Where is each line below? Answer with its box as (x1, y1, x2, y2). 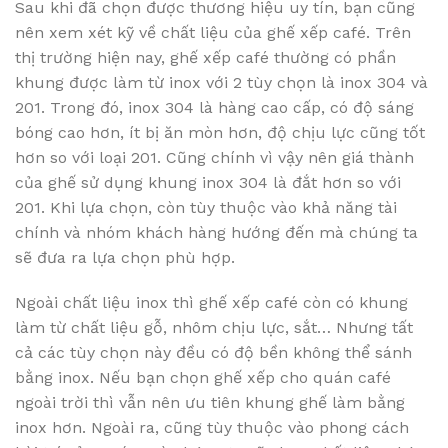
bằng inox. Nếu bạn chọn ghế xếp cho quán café (15, 368, 391, 388)
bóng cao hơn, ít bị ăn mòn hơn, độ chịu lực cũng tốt (15, 123, 425, 143)
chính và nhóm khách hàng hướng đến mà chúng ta (15, 223, 418, 243)
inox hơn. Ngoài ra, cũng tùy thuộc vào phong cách (15, 418, 409, 438)
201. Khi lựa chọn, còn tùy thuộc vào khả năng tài (15, 198, 397, 218)
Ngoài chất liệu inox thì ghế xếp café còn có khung (15, 293, 408, 313)
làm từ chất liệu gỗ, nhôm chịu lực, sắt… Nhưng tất (15, 318, 413, 338)
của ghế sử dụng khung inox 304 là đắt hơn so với (15, 173, 401, 193)
